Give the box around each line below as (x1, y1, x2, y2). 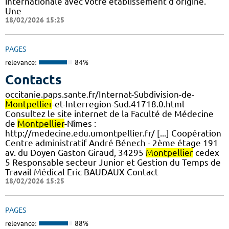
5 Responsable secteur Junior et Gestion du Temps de (5, 157, 221, 167)
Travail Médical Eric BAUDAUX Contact (5, 167, 158, 177)
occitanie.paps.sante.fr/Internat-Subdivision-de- (5, 89, 194, 99)
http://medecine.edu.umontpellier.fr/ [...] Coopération (5, 128, 221, 138)
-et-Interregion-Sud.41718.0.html (52, 99, 185, 109)
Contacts (5, 72, 62, 87)
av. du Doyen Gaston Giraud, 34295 (5, 147, 146, 157)
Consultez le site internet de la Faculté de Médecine (5, 108, 214, 119)
